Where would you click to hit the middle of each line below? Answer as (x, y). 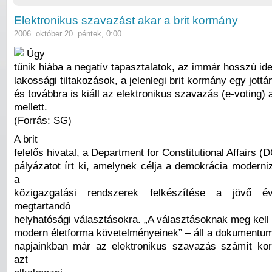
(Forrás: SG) (43, 120)
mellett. (31, 107)
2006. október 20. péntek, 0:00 (68, 34)
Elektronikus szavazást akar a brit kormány (126, 21)
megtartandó (42, 206)
